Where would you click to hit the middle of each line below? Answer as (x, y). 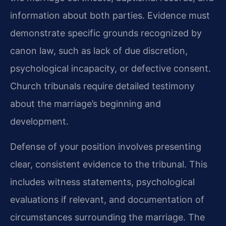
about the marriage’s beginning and (86, 104)
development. (39, 122)
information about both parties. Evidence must (110, 16)
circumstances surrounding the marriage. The (107, 217)
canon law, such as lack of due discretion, (99, 51)
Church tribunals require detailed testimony (102, 86)
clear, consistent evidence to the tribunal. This (109, 164)
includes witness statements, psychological (102, 182)
